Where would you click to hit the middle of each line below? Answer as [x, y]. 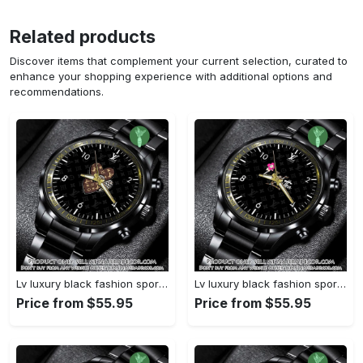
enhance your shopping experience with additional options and [171, 77]
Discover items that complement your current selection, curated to [179, 61]
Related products [83, 37]
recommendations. [57, 92]
